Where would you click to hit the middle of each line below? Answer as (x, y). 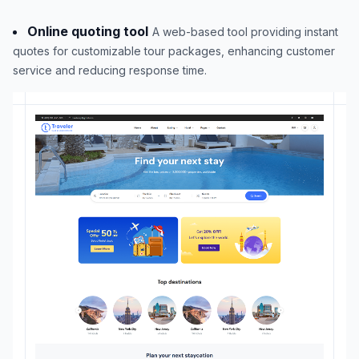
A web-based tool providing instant (245, 31)
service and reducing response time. (110, 70)
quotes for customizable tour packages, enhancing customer (174, 50)
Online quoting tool (88, 31)
